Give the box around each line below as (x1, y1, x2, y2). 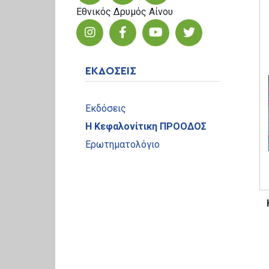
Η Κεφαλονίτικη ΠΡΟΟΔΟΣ (85, 120, 207, 132)
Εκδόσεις (85, 102, 126, 114)
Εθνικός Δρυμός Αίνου (76, 5, 173, 17)
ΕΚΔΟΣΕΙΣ (85, 65, 136, 77)
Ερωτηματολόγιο (85, 138, 160, 150)
